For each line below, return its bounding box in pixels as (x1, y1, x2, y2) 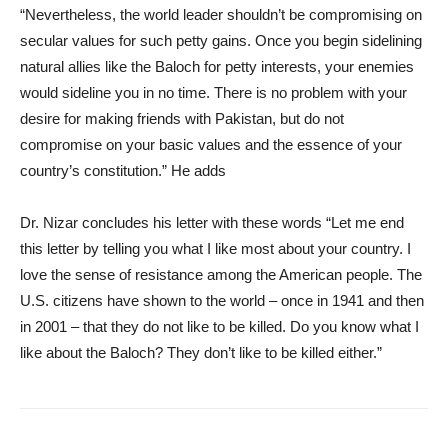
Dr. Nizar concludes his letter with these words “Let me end (20, 213, 404, 231)
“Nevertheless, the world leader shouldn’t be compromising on (20, 5, 422, 23)
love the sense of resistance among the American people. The (20, 265, 422, 283)
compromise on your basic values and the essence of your (20, 135, 402, 153)
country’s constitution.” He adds (20, 161, 226, 179)
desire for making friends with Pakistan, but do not (20, 109, 344, 127)
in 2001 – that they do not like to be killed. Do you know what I (20, 317, 419, 335)
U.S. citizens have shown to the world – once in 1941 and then (20, 291, 424, 309)
